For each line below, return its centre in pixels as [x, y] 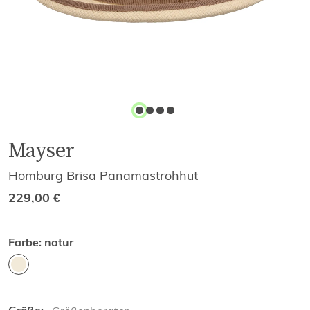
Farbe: [25, 243]
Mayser [42, 150]
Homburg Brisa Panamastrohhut [103, 175]
